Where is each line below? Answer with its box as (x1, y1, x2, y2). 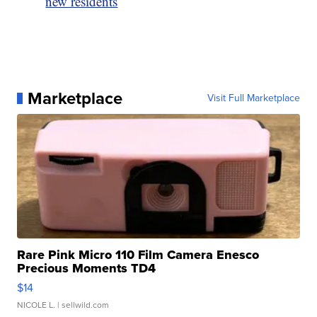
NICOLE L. (17, 298, 56, 311)
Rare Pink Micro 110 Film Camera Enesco (17, 245, 260, 264)
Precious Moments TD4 (17, 258, 156, 277)
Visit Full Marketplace (207, 90, 300, 105)
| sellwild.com (55, 298, 110, 311)
